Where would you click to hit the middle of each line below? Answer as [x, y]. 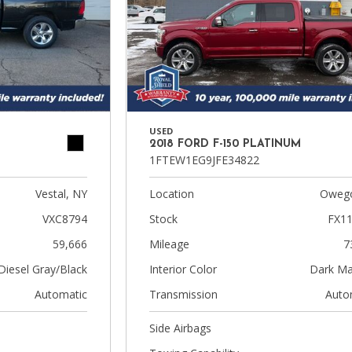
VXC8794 [65, 219]
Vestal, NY [62, 194]
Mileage [170, 244]
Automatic [61, 294]
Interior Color [183, 269]
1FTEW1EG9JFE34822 [205, 160]
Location [172, 194]
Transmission [184, 294]
